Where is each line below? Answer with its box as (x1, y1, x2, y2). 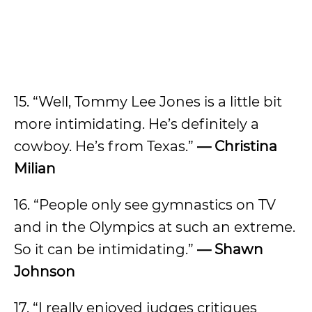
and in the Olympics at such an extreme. (14, 219, 295, 235)
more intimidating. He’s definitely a (14, 116, 259, 132)
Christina (214, 138, 277, 155)
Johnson (14, 263, 75, 280)
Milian (14, 160, 56, 177)
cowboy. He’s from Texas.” (14, 138, 197, 155)
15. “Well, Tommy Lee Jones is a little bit (14, 93, 282, 110)
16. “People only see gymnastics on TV (14, 196, 276, 213)
